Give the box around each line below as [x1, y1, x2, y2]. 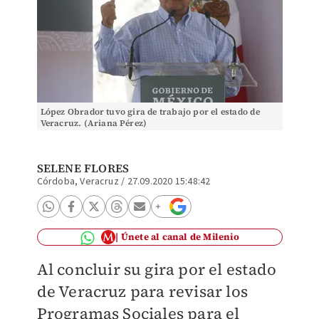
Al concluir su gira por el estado [36, 258, 277, 280]
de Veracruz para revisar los [36, 281, 249, 302]
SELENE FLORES [36, 160, 130, 176]
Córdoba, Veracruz [36, 174, 119, 189]
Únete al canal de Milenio [120, 231, 239, 243]
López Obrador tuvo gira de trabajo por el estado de [40, 106, 260, 117]
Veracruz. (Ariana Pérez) [40, 117, 147, 129]
